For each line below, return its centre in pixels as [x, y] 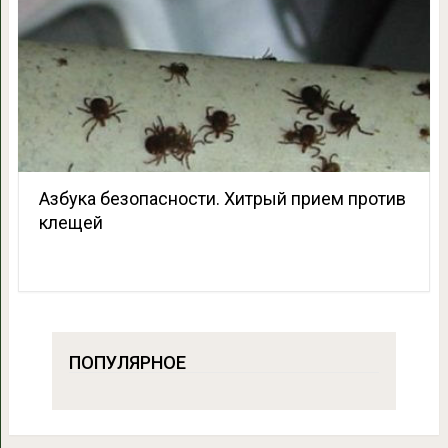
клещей [70, 223]
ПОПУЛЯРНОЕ [127, 363]
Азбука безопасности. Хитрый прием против [222, 199]
